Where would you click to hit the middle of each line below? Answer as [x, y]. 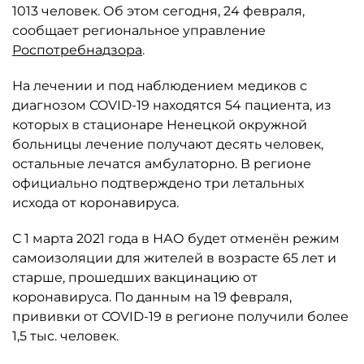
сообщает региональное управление [139, 30]
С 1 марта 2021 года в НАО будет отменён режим [176, 238]
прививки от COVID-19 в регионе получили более [180, 316]
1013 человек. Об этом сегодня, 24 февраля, [158, 11]
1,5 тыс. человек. [65, 336]
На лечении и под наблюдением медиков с [160, 86]
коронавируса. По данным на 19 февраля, [152, 297]
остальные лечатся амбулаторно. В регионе [162, 164]
